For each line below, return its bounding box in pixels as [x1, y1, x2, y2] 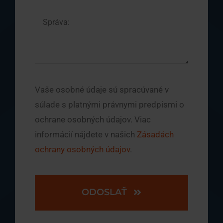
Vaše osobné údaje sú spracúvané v [34, 84, 169, 95]
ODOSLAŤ [82, 186, 127, 198]
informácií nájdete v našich [34, 129, 137, 139]
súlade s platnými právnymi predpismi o [34, 99, 184, 110]
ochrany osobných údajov [34, 144, 130, 154]
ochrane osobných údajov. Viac [34, 114, 151, 124]
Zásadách [136, 129, 174, 139]
